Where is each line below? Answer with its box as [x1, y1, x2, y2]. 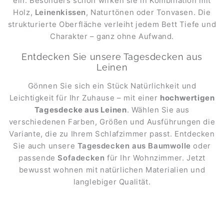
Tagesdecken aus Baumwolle [77, 141, 191, 151]
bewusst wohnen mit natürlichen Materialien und [18, 165, 205, 175]
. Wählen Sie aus [126, 105, 190, 115]
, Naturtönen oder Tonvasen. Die [86, 7, 211, 17]
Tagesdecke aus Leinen [34, 105, 127, 115]
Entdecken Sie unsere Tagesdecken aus [21, 51, 202, 62]
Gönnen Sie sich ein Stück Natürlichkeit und [27, 81, 196, 91]
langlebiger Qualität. [73, 177, 151, 187]
